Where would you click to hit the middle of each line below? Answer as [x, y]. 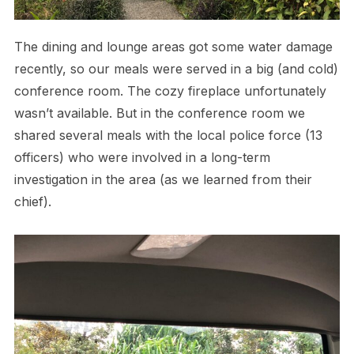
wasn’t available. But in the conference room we [159, 113]
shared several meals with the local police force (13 [168, 135]
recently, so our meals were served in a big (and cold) [176, 68]
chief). [32, 201]
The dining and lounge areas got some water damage [173, 46]
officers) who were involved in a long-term [142, 157]
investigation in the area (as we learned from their [163, 179]
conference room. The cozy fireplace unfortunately [170, 90]
